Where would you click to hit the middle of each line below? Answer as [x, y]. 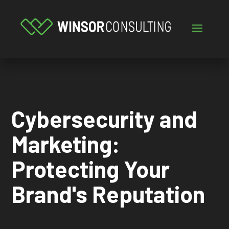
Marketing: [66, 144]
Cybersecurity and [105, 119]
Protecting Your [91, 169]
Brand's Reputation [108, 194]
